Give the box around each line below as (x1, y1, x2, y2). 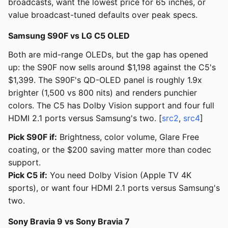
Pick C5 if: (8, 170, 47, 181)
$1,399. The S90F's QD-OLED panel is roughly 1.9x (8, 75, 202, 85)
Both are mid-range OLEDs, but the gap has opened (8, 49, 208, 60)
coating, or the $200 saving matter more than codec (8, 145, 211, 155)
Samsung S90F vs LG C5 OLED (8, 31, 130, 41)
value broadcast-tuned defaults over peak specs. (8, 10, 197, 20)
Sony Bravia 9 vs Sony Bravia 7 (8, 216, 130, 227)
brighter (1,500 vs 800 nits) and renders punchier (8, 88, 197, 98)
